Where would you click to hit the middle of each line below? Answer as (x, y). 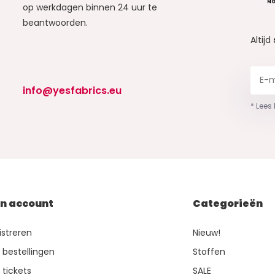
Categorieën (228, 204)
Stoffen (209, 252)
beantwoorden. (55, 23)
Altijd (262, 40)
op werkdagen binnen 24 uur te (90, 8)
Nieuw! (207, 233)
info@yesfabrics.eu (72, 91)
